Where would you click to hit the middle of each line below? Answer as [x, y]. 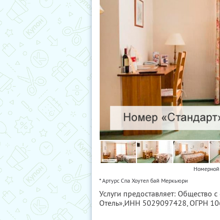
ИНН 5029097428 [155, 203]
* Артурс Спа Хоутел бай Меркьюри [144, 180]
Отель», [112, 203]
